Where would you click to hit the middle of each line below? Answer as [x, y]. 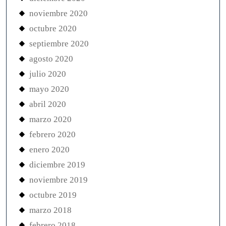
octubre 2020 [53, 29]
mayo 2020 [49, 89]
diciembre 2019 [57, 165]
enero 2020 [49, 150]
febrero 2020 [52, 135]
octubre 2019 [53, 195]
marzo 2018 [50, 210]
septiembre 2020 [59, 44]
